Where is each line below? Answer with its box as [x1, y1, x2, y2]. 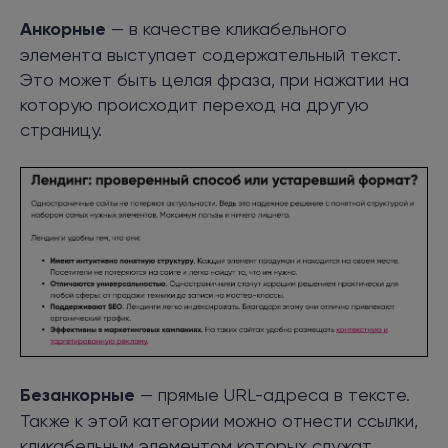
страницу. [20, 118, 102, 140]
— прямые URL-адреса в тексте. [135, 383, 410, 405]
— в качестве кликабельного [106, 17, 347, 39]
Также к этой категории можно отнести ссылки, [20, 409, 418, 431]
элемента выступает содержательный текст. [20, 43, 401, 65]
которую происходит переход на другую [20, 93, 369, 115]
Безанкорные [20, 383, 135, 406]
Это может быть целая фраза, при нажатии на [20, 68, 409, 90]
